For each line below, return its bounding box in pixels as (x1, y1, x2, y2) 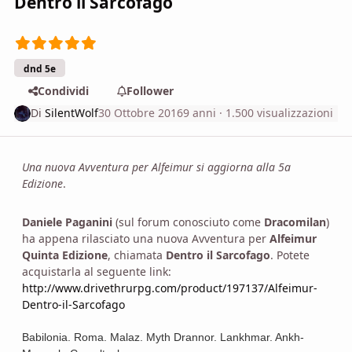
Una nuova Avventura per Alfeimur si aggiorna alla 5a (22, 159, 291, 174)
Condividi (37, 82, 89, 98)
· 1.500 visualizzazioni (216, 105, 334, 121)
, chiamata (108, 247, 166, 262)
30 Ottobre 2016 (98, 105, 184, 121)
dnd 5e (24, 61, 57, 75)
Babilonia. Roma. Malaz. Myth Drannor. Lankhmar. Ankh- (22, 330, 304, 343)
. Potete (270, 247, 310, 262)
